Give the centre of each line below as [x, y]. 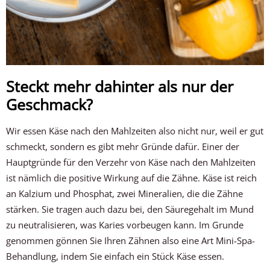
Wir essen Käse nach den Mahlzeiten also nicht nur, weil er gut [135, 131]
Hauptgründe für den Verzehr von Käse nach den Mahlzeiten [131, 162]
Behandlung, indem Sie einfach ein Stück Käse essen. [115, 256]
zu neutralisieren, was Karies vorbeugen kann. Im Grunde [125, 225]
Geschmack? [49, 104]
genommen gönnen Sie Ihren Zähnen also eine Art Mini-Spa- [131, 240]
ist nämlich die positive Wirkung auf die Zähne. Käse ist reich [132, 178]
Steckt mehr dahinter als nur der [120, 86]
